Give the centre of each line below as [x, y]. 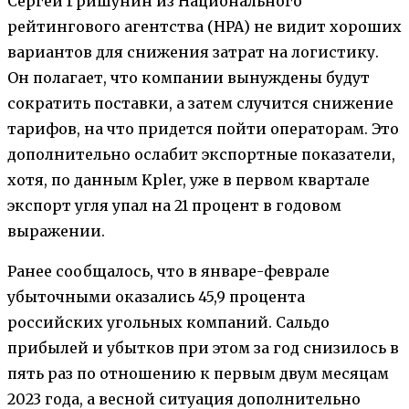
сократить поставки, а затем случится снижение [200, 103]
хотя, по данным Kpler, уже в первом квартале [189, 179]
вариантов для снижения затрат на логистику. [193, 52]
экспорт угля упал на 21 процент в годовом [174, 205]
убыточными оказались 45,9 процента [156, 296]
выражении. [56, 231]
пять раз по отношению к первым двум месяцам [198, 373]
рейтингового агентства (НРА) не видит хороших [204, 26]
